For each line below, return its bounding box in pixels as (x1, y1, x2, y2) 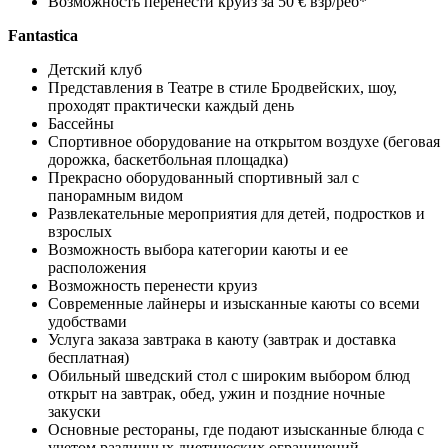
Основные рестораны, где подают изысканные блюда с (48, 420, 424, 438)
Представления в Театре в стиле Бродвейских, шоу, (48, 78, 397, 96)
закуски (48, 402, 101, 420)
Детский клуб (48, 60, 142, 78)
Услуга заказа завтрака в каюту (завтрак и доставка (48, 330, 396, 348)
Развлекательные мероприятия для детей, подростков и (48, 204, 425, 222)
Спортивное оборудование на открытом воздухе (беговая (48, 132, 440, 150)
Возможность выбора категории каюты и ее (48, 240, 348, 258)
